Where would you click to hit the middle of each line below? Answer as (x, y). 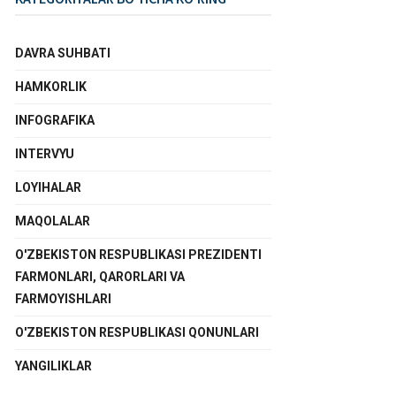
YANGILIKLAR (53, 366)
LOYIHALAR (48, 187)
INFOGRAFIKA (55, 120)
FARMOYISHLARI (63, 299)
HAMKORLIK (51, 87)
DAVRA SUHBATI (63, 53)
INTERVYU (45, 154)
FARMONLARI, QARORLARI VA (100, 277)
